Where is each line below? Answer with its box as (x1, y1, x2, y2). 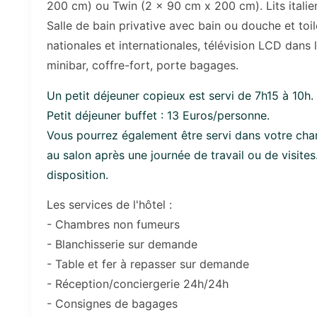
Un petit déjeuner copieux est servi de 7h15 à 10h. (47, 88, 313, 103)
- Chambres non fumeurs (47, 217, 180, 232)
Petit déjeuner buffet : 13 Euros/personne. (47, 108, 270, 122)
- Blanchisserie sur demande (47, 237, 197, 252)
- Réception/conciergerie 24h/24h (47, 277, 229, 292)
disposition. (47, 167, 108, 182)
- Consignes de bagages (47, 296, 178, 311)
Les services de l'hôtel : (47, 197, 172, 212)
